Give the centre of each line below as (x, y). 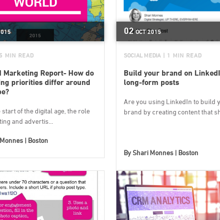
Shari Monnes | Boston (165, 152)
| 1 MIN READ (182, 55)
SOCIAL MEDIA (142, 55)
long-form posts (151, 82)
